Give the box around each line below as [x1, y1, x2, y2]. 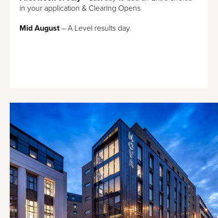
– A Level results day [59, 23, 130, 33]
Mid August [19, 23, 59, 33]
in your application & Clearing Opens [19, 3, 141, 13]
